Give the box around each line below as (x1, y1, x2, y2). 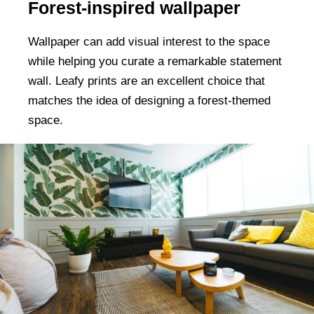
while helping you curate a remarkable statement (28, 54, 282, 68)
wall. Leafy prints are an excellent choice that (28, 74, 265, 88)
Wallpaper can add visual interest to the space (28, 34, 270, 48)
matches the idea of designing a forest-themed (28, 93, 271, 107)
